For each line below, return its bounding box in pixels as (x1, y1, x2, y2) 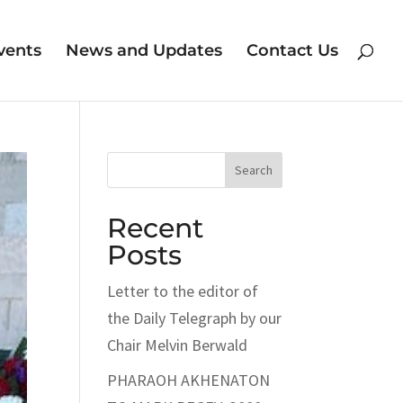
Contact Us (246, 40, 338, 60)
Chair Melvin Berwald (107, 335, 248, 355)
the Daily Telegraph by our (107, 308, 282, 328)
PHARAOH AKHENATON (107, 370, 271, 390)
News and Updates (66, 40, 222, 60)
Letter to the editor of (107, 281, 259, 301)
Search (234, 162, 273, 178)
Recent (107, 211, 204, 245)
